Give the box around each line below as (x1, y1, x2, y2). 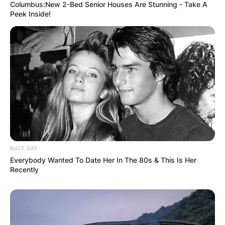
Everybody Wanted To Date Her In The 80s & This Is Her (10, 156, 196, 165)
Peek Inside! (10, 9, 51, 18)
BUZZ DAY (10, 145, 38, 152)
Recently (10, 165, 39, 174)
